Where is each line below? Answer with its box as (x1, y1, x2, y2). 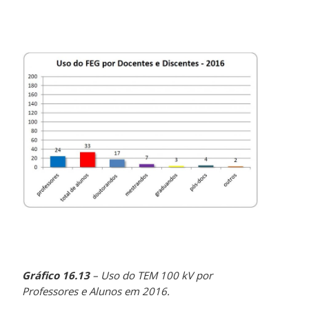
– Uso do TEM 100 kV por (90, 268, 213, 283)
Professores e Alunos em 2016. (22, 284, 170, 299)
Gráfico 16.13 (22, 268, 90, 283)
